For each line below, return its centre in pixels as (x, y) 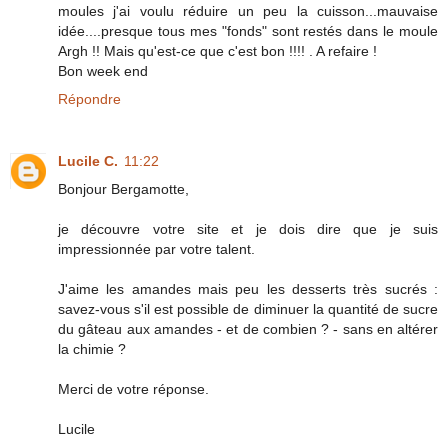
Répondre (89, 98)
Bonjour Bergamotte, (123, 188)
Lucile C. (88, 160)
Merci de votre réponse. (133, 388)
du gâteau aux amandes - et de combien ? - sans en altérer (248, 328)
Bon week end (103, 70)
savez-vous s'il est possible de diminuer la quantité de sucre (248, 308)
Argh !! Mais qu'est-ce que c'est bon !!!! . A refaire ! (217, 50)
